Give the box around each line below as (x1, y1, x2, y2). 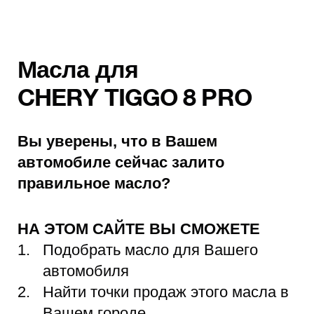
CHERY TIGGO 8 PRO (18, 89, 252, 111)
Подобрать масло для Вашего (43, 241, 258, 259)
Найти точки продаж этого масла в (43, 283, 289, 301)
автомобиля (43, 262, 129, 280)
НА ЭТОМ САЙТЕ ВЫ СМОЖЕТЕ (18, 220, 264, 238)
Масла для (18, 61, 138, 83)
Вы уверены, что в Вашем (18, 132, 217, 151)
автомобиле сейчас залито (18, 153, 224, 172)
